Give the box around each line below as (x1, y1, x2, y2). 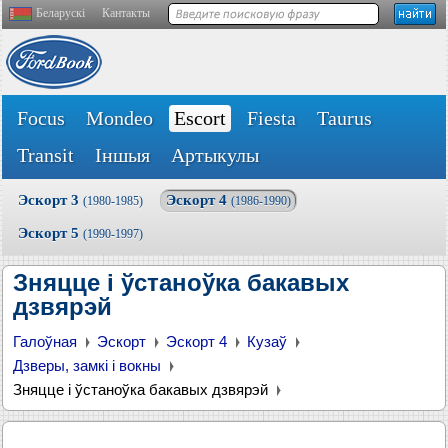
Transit (17, 144, 74, 166)
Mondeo (86, 107, 153, 129)
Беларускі (36, 6, 85, 20)
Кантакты (102, 6, 150, 20)
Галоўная (13, 333, 77, 350)
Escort (174, 107, 226, 129)
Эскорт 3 (18, 192, 83, 208)
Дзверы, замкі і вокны (13, 357, 161, 374)
